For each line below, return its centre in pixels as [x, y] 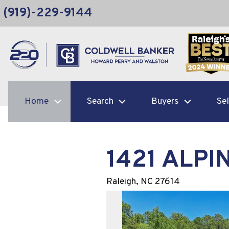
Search [100, 102]
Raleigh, [122, 182]
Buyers [165, 102]
